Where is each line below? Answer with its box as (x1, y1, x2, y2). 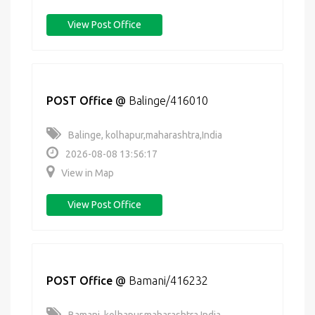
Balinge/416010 (129, 94, 208, 107)
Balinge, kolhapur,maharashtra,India (68, 129, 222, 141)
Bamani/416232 (129, 274, 208, 287)
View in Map (61, 167, 114, 179)
